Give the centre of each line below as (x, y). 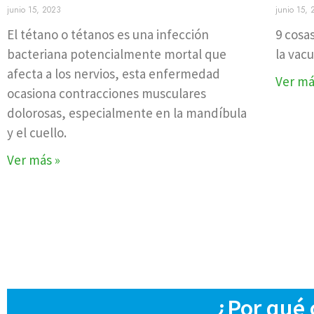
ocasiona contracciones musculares (107, 94)
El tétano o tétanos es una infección (108, 35)
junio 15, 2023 (34, 10)
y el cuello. (37, 133)
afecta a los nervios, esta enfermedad (114, 74)
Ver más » (34, 160)
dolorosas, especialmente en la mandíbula (127, 113)
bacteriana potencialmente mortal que (117, 54)
